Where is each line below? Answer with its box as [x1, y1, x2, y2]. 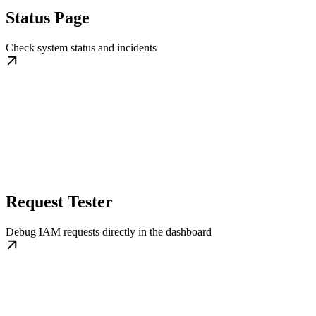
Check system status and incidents [6, 42, 157, 54]
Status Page [6, 8, 90, 28]
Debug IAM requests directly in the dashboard [6, 226, 212, 238]
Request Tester [6, 193, 113, 212]
